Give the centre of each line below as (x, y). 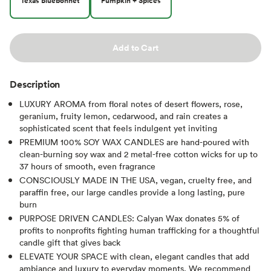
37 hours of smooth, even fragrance (87, 166)
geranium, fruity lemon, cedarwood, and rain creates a (123, 116)
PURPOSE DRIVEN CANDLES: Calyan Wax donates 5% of (129, 218)
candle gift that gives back (70, 242)
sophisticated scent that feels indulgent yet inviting (118, 128)
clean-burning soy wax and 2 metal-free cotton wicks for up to (139, 154)
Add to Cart (135, 47)
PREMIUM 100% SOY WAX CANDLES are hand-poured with (134, 142)
